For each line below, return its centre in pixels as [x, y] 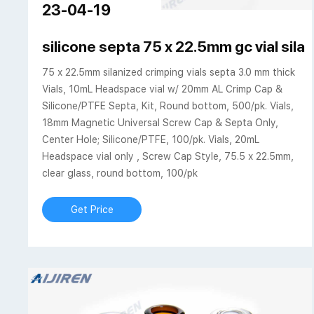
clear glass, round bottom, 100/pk [120, 173]
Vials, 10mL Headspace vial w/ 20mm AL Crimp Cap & [163, 89]
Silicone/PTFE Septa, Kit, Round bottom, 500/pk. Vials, [168, 106]
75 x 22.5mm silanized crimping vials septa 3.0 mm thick [169, 73]
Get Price [92, 210]
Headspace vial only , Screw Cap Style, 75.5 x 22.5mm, [168, 157]
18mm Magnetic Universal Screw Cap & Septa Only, [161, 123]
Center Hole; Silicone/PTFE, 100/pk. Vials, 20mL [151, 140]
